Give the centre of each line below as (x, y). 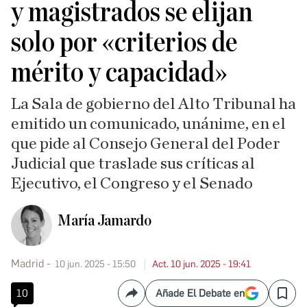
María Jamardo (105, 221)
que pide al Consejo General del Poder (146, 144)
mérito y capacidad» (119, 73)
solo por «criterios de (124, 42)
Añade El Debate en (200, 294)
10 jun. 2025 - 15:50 (95, 264)
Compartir (155, 299)
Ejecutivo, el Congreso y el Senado (132, 184)
